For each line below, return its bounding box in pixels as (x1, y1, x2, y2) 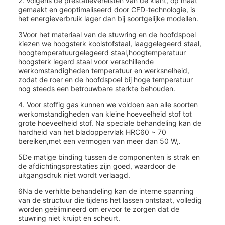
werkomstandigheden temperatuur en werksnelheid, (18, 66, 189, 75)
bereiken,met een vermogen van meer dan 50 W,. (18, 137, 181, 145)
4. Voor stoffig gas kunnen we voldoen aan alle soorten (18, 100, 198, 109)
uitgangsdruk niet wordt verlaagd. (18, 171, 130, 179)
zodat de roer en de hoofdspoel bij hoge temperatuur (18, 75, 193, 84)
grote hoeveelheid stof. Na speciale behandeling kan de (18, 119, 201, 127)
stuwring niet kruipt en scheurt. (18, 214, 120, 222)
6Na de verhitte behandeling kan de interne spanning (18, 187, 194, 195)
